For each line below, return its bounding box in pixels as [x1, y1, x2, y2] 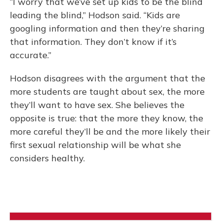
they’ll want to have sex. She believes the [10, 99, 184, 111]
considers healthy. [10, 152, 85, 164]
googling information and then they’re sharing [10, 23, 205, 35]
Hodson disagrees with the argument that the [10, 73, 205, 84]
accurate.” [10, 49, 51, 61]
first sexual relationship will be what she [10, 139, 181, 151]
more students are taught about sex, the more [10, 86, 205, 98]
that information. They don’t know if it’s [10, 36, 177, 48]
